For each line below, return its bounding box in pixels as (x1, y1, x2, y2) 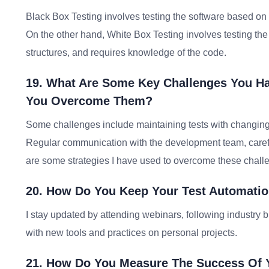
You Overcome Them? (26, 94, 153, 107)
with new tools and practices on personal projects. (26, 228, 237, 238)
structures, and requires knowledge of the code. (26, 47, 226, 58)
